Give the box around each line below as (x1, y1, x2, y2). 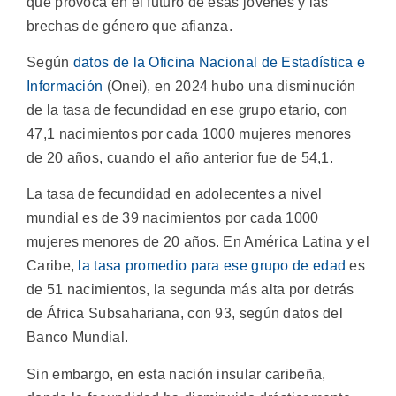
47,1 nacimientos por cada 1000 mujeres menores (27, 126, 352, 142)
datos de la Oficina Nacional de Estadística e (72, 55, 366, 71)
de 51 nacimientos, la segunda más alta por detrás (27, 282, 354, 298)
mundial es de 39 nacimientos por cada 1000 (27, 210, 319, 226)
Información (27, 79, 103, 95)
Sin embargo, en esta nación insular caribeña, (27, 366, 326, 382)
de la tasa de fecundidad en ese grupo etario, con (27, 103, 348, 118)
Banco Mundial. (27, 330, 129, 346)
